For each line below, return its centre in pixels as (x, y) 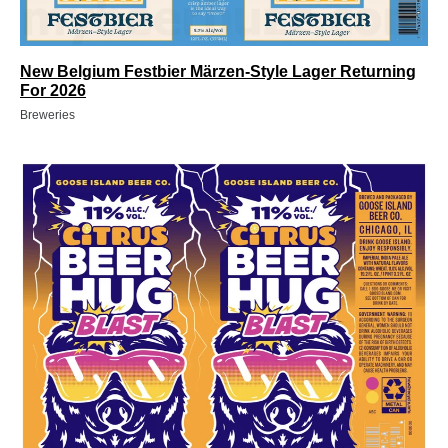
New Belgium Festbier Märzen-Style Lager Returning (218, 71)
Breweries (47, 114)
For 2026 (53, 90)
